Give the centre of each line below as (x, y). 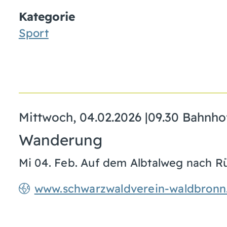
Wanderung (60, 140)
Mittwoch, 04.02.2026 (80, 117)
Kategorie (47, 16)
